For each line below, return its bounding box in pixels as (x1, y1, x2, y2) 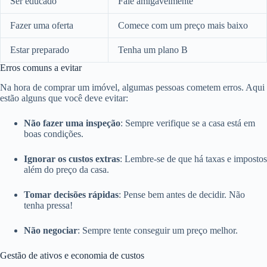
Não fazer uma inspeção (24, 117, 120, 128)
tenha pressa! (24, 200, 73, 210)
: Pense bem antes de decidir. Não (119, 189, 245, 200)
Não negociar (24, 225, 77, 235)
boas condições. (24, 128, 83, 139)
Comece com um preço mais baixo (118, 20, 248, 30)
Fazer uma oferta (10, 20, 73, 30)
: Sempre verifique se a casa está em (120, 117, 255, 128)
